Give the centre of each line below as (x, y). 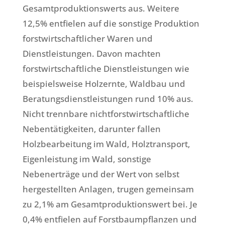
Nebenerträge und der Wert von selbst (101, 174)
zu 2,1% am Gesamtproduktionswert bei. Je (110, 204)
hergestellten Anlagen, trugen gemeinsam (108, 189)
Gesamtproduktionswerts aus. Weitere (101, 9)
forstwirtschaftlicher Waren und (87, 39)
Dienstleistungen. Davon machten (91, 54)
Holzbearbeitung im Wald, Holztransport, (106, 144)
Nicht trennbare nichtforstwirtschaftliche (106, 114)
